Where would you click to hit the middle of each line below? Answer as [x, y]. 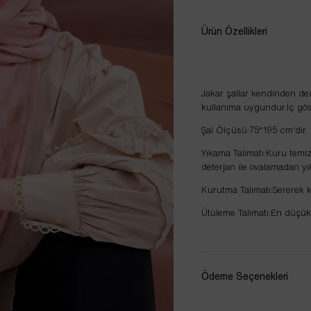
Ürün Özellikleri [234, 32]
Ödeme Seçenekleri [244, 277]
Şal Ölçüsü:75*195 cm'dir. [254, 132]
